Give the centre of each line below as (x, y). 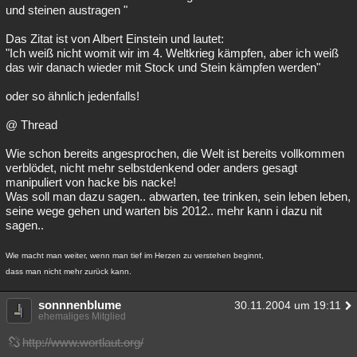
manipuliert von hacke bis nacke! (91, 182)
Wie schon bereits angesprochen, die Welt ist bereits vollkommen (175, 153)
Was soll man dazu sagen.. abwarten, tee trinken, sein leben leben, (178, 196)
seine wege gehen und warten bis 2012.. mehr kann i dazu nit (164, 211)
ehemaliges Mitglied (82, 316)
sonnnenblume (80, 305)
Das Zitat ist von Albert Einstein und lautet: (115, 39)
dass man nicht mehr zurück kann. (69, 271)
